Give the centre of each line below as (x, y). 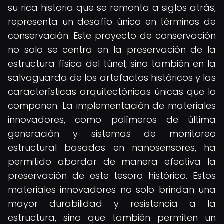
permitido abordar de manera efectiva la (112, 162)
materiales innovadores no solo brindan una (112, 190)
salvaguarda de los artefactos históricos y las (112, 78)
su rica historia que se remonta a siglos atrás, (112, 8)
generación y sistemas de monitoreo (112, 134)
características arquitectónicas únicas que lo (112, 92)
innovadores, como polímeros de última (112, 120)
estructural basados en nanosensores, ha (112, 148)
